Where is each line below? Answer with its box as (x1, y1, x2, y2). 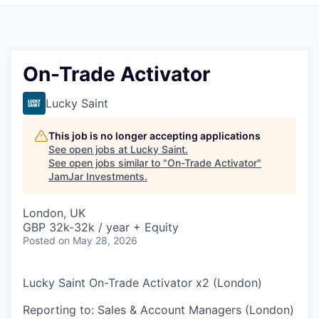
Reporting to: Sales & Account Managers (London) (23, 302, 294, 317)
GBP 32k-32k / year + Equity (23, 219, 179, 234)
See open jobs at (48, 142, 130, 155)
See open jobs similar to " (48, 156, 167, 169)
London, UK (23, 205, 85, 220)
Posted (23, 234, 56, 246)
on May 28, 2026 (58, 234, 137, 246)
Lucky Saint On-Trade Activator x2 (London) (23, 275, 262, 290)
